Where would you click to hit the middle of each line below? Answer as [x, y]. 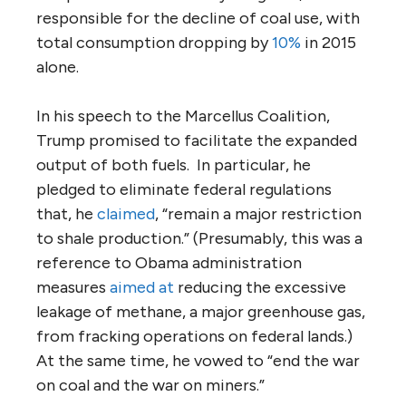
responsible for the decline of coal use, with [198, 18]
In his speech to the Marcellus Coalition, [183, 116]
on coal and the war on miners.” [150, 385]
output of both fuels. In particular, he [174, 164]
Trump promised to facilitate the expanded [197, 140]
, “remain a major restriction [258, 213]
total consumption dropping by [154, 42]
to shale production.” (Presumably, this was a [199, 238]
